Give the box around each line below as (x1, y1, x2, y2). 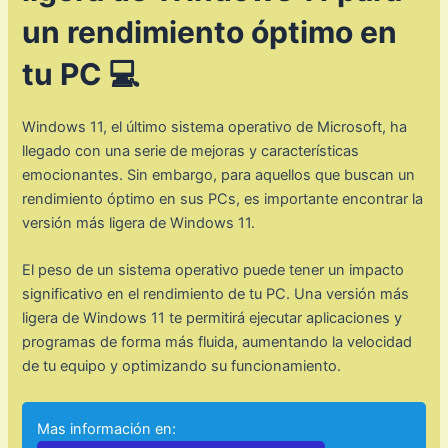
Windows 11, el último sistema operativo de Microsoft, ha (22, 118, 408, 137)
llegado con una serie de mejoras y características (22, 142, 360, 161)
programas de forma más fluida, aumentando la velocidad (22, 333, 413, 352)
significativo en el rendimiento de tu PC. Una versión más (22, 285, 410, 304)
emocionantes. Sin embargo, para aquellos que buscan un (22, 166, 416, 185)
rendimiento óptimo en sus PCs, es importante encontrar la (22, 190, 424, 209)
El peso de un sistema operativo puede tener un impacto (22, 261, 405, 280)
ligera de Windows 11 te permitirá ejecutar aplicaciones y (22, 309, 403, 328)
